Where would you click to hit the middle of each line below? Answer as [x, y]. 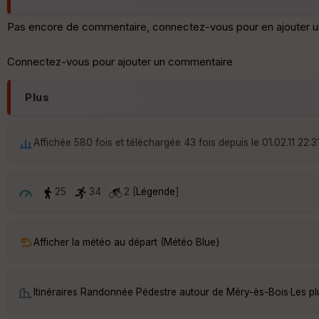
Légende [156, 192]
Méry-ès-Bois [257, 292]
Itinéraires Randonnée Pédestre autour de [130, 292]
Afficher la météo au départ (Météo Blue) [126, 242]
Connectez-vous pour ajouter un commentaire [120, 62]
